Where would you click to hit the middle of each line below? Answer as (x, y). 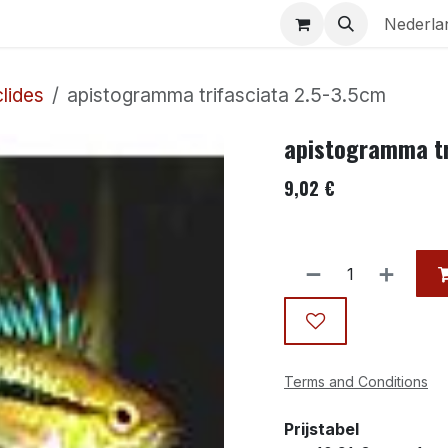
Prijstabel (321, 428)
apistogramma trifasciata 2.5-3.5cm (226, 94)
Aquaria (55, 23)
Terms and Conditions (356, 381)
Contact (164, 23)
